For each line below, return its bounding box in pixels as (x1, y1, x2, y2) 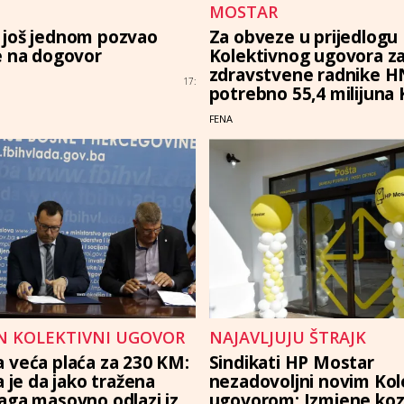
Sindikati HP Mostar (208, 351, 374, 375)
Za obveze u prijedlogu (208, 25, 399, 50)
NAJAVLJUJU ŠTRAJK (208, 326, 366, 349)
